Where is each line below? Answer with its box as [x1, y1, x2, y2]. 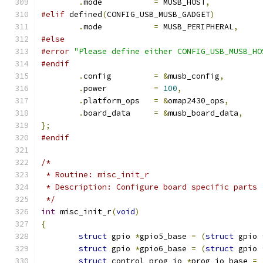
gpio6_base [140, 244, 191, 254]
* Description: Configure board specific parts [41, 182, 257, 192]
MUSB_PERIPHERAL [159, 22, 234, 32]
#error [41, 46, 69, 56]
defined [65, 9, 102, 19]
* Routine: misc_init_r [41, 170, 149, 180]
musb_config [168, 71, 220, 81]
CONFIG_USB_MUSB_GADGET [107, 9, 210, 19]
